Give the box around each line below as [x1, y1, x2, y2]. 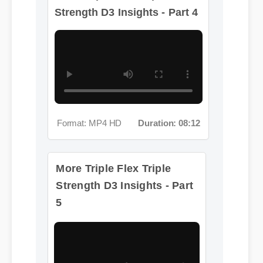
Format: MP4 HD [55, 64, 117, 74]
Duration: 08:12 [133, 64, 193, 74]
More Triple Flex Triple [55, 128, 167, 140]
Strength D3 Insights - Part [55, 144, 189, 157]
